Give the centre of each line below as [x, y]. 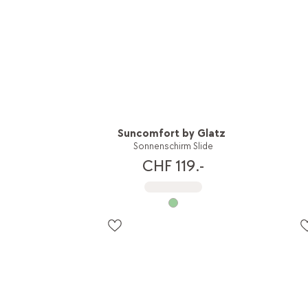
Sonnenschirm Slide [173, 146]
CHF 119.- [173, 166]
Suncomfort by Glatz [172, 133]
